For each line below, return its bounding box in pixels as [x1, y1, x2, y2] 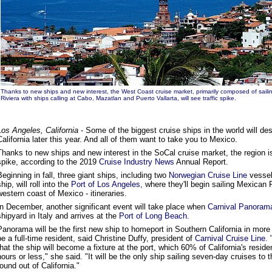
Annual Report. [174, 157, 228, 166]
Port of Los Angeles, [71, 180, 143, 189]
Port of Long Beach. [119, 211, 189, 220]
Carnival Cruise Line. [195, 234, 268, 243]
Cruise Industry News [99, 157, 174, 166]
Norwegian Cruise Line [169, 171, 247, 180]
